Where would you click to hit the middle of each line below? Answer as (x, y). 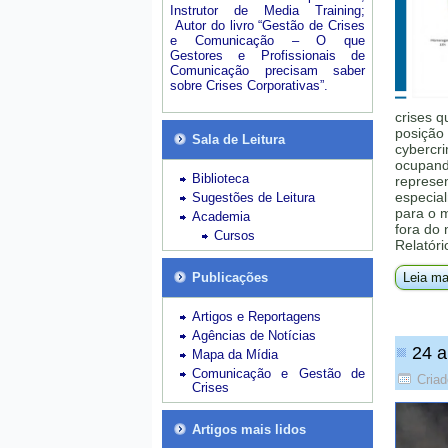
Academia (221, 216)
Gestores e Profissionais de (267, 55)
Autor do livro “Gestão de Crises (267, 25)
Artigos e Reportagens (256, 316)
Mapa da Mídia (235, 354)
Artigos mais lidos (249, 429)
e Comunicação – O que (267, 40)
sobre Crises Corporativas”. (249, 85)
